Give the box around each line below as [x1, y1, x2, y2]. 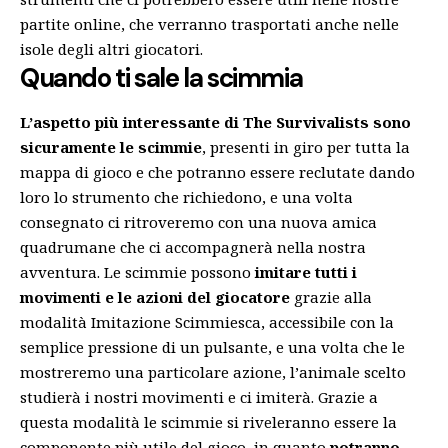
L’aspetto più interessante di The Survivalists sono [20, 111, 411, 132]
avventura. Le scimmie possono [20, 261, 255, 282]
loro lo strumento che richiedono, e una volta [20, 186, 353, 207]
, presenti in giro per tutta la [202, 136, 410, 157]
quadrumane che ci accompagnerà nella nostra [20, 236, 366, 257]
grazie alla [290, 286, 372, 307]
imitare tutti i [255, 261, 357, 282]
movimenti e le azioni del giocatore [20, 286, 290, 307]
